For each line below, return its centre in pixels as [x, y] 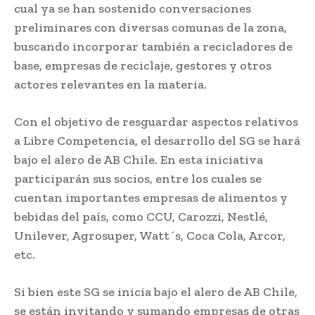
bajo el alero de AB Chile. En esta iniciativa [139, 159]
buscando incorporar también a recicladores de [153, 46]
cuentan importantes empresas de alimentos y [151, 197]
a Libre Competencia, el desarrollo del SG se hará [157, 140]
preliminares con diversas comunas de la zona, [150, 27]
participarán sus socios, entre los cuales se [138, 178]
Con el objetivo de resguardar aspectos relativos [156, 121]
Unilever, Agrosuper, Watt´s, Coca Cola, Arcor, [150, 235]
